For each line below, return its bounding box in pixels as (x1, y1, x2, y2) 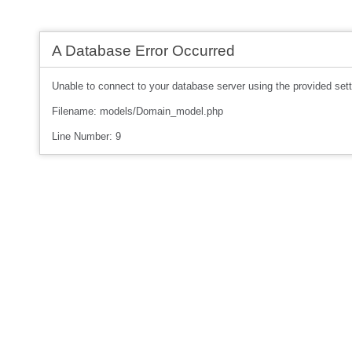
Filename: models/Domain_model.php (52, 105, 223, 117)
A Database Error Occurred (52, 42, 235, 59)
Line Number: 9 (52, 130, 121, 142)
